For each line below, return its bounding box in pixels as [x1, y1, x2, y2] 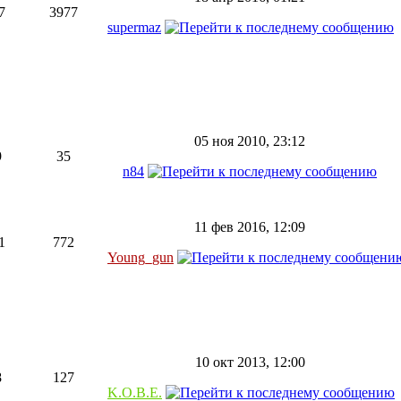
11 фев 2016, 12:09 [194, 219, 305, 235]
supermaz [107, 20, 161, 35]
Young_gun [107, 250, 174, 265]
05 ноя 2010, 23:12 [194, 133, 305, 149]
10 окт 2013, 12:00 [194, 354, 305, 370]
